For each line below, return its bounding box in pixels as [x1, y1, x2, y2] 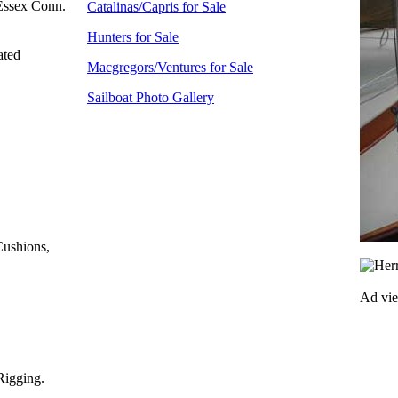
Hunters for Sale [87, 29, 179, 44]
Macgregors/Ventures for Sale [87, 60, 253, 75]
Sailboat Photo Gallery [87, 90, 214, 105]
